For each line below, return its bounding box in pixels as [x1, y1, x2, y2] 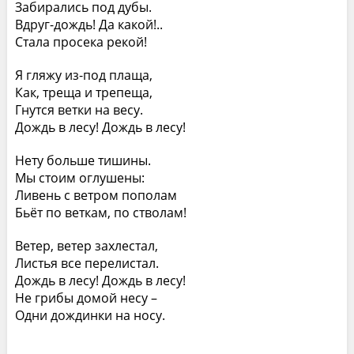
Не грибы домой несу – [14, 288, 157, 307]
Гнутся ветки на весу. [14, 100, 143, 119]
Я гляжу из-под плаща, [14, 66, 153, 84]
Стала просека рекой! [14, 32, 147, 51]
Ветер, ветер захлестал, [14, 236, 158, 254]
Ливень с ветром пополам [14, 186, 177, 204]
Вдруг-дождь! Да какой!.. [14, 15, 163, 33]
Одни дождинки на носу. [14, 306, 165, 324]
